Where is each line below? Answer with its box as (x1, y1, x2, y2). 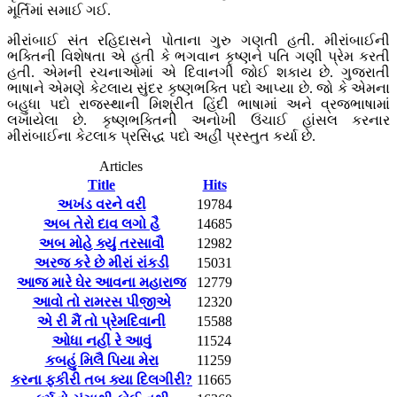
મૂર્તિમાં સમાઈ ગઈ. (7, 2, 111, 18)
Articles (99, 158, 143, 174)
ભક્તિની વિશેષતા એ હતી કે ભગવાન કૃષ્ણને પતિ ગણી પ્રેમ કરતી (7, 48, 390, 64)
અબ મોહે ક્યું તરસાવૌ (39, 235, 164, 251)
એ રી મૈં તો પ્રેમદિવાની (37, 313, 166, 329)
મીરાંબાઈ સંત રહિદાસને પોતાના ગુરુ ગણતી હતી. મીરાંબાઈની (7, 32, 390, 48)
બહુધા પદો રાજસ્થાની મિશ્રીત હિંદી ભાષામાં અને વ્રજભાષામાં (7, 96, 390, 112)
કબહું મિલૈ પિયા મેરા (44, 352, 159, 368)
